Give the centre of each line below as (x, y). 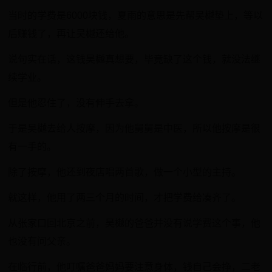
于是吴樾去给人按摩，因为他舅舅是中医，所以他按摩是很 (134, 128)
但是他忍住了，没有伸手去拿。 (76, 103)
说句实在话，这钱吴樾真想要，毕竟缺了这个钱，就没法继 (134, 59)
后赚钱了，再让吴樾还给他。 (71, 34)
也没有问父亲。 (42, 241)
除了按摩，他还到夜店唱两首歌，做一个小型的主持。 (125, 172)
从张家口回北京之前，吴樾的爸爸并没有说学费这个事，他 (134, 223)
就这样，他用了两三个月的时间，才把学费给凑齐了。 (125, 198)
